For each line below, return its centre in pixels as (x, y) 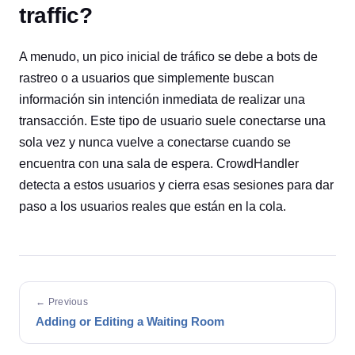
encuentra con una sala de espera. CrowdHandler (159, 164)
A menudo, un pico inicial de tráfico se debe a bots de (168, 57)
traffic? (56, 15)
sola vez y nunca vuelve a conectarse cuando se (155, 142)
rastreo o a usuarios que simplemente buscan (147, 78)
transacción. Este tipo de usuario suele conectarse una (172, 121)
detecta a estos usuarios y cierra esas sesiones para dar (176, 185)
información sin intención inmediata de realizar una (162, 99)
